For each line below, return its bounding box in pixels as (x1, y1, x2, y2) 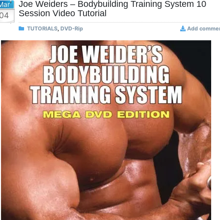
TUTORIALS (27, 25, 57, 32)
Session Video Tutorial (19, 8, 107, 18)
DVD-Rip (60, 25, 83, 32)
